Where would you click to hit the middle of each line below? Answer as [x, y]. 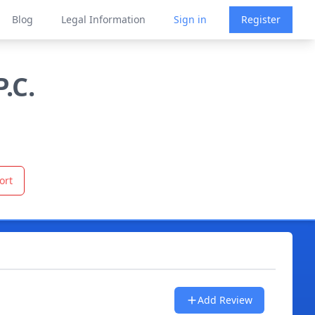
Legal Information [103, 19]
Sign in [190, 19]
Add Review [225, 300]
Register [261, 19]
